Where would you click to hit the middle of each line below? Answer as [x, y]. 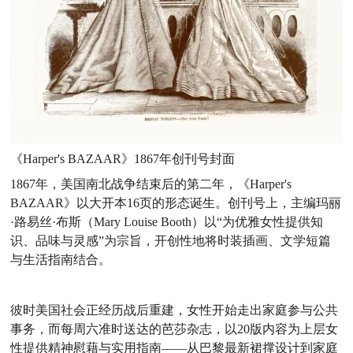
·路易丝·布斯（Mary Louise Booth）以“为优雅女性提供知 [167, 221]
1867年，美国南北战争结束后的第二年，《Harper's [151, 184]
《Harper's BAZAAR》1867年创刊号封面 [123, 158]
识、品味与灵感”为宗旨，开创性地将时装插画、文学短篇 [171, 240]
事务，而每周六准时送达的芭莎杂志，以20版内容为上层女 [175, 329]
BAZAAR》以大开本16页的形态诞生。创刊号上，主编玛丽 [176, 203]
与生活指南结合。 [61, 259]
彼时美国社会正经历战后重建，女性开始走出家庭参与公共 [175, 310]
